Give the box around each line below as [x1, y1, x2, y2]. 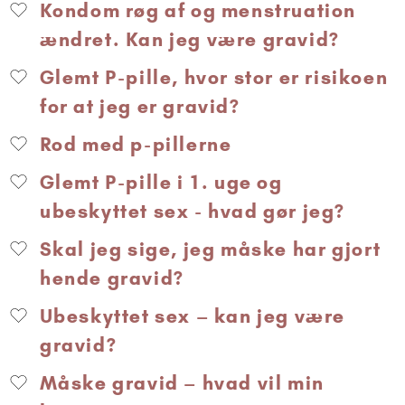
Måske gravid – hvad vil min [34, 371, 325, 394]
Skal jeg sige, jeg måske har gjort [34, 237, 382, 260]
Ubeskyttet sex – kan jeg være [34, 304, 346, 327]
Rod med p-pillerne [34, 132, 232, 155]
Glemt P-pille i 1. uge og [34, 170, 283, 193]
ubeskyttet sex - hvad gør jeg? [40, 199, 346, 222]
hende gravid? [40, 266, 184, 289]
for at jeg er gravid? [40, 94, 240, 118]
